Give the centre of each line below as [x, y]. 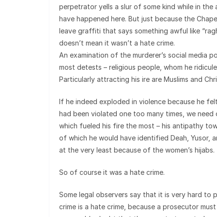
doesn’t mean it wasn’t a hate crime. [117, 43]
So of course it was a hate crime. [112, 172]
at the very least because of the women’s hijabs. [137, 150]
